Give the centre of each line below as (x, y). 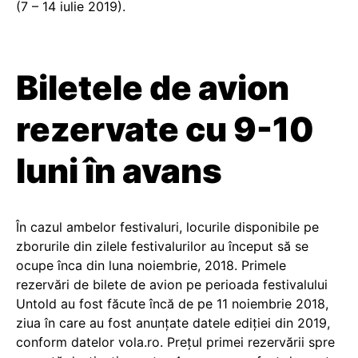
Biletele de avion (153, 88)
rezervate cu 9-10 (165, 129)
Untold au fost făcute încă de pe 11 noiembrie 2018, (172, 304)
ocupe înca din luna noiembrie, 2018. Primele (151, 265)
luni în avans (119, 171)
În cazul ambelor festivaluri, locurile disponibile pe (167, 227)
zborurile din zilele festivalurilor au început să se (162, 246)
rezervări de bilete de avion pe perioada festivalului (172, 284)
